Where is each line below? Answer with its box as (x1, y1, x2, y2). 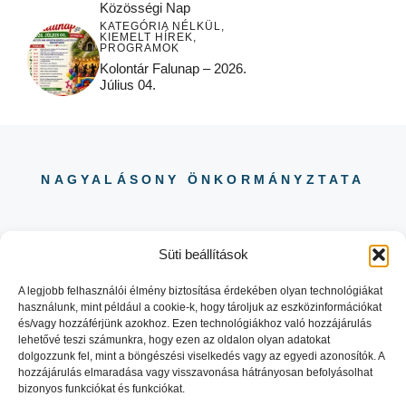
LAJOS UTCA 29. (139, 335, 267, 350)
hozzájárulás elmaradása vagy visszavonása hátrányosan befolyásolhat (18, 366, 372, 379)
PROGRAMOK (100, 42, 179, 55)
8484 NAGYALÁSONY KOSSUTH (84, 318, 322, 333)
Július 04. (100, 77, 156, 93)
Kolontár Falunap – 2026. (100, 61, 246, 77)
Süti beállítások (158, 246, 248, 262)
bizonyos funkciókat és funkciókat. (18, 382, 185, 395)
